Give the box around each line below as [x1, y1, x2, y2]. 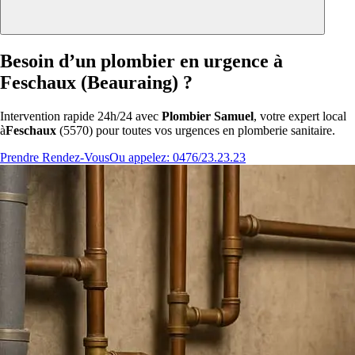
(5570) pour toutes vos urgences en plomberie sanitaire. [56, 124, 335, 138]
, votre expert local [254, 109, 346, 124]
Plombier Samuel [162, 109, 254, 124]
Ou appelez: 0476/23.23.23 [109, 151, 246, 165]
